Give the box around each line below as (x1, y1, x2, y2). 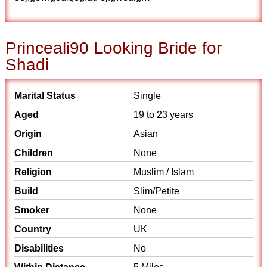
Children (14, 148, 54, 158)
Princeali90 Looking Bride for (5, 39, 222, 57)
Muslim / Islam (133, 167, 194, 177)
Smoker (14, 205, 50, 215)
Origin (14, 129, 42, 139)
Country (14, 224, 52, 234)
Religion (14, 167, 52, 177)
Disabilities (14, 243, 64, 253)
